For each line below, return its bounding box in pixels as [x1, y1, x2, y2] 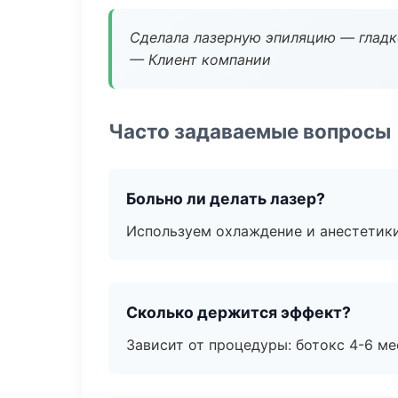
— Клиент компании [130, 51, 271, 68]
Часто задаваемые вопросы [108, 119, 391, 143]
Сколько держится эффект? [126, 303, 351, 322]
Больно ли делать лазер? [126, 189, 325, 208]
